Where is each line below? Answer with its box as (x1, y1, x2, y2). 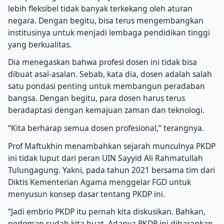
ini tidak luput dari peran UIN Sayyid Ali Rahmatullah (8, 152, 203, 163)
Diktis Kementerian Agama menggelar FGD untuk (8, 176, 191, 187)
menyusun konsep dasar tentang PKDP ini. (8, 188, 165, 199)
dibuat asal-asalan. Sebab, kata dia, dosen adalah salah (8, 68, 212, 80)
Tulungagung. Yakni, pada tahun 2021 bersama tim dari (8, 164, 215, 175)
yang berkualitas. (8, 38, 71, 50)
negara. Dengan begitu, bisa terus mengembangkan (8, 14, 203, 26)
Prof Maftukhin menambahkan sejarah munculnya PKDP (8, 140, 215, 151)
